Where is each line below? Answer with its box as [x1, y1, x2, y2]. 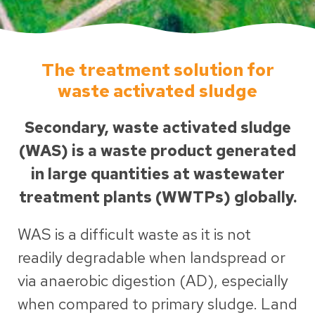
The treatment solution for [41, 58, 274, 82]
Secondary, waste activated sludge [24, 117, 291, 139]
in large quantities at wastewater [30, 164, 285, 185]
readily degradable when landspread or [18, 247, 285, 269]
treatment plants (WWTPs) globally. [18, 187, 297, 208]
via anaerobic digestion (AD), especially [18, 271, 288, 292]
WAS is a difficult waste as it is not [18, 224, 251, 245]
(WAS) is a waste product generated [19, 141, 296, 162]
